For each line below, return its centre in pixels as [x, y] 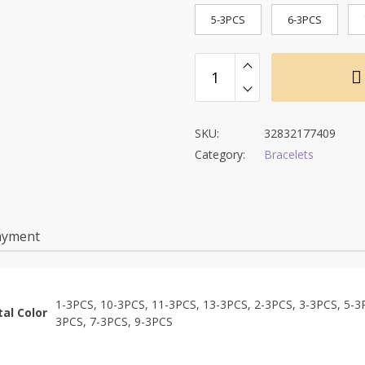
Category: [220, 154]
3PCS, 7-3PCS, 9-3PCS [114, 321]
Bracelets [289, 154]
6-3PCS [305, 20]
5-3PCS [228, 20]
